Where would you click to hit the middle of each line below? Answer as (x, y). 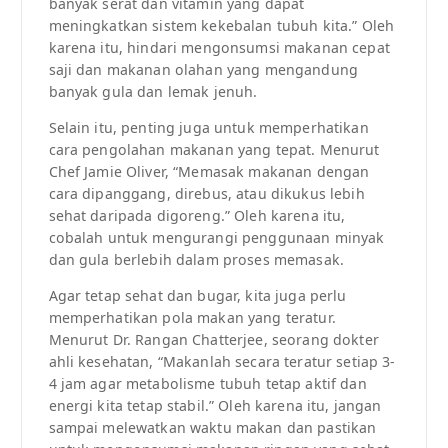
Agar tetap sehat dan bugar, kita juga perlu (197, 296)
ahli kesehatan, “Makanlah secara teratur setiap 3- (222, 362)
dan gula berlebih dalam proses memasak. (196, 260)
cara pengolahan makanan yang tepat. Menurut (214, 150)
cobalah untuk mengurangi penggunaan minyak (216, 238)
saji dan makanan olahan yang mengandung (203, 70)
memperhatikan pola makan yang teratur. (192, 318)
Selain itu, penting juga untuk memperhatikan (208, 128)
